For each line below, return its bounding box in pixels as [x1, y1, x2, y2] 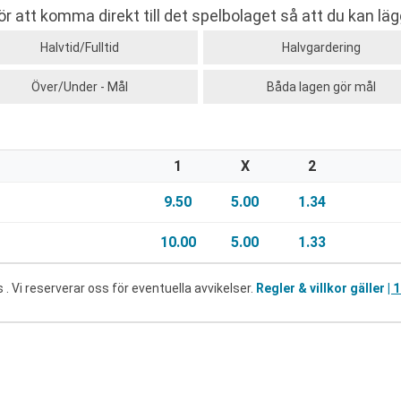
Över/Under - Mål [31, 79, 129, 94]
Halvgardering [281, 40, 361, 55]
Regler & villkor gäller [256, 280, 388, 295]
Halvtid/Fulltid [40, 40, 120, 55]
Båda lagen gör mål [266, 79, 376, 94]
